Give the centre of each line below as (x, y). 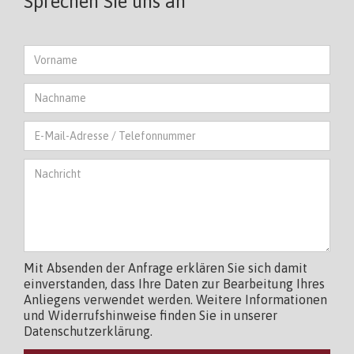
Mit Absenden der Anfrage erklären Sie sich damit (166, 267)
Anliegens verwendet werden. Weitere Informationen (175, 299)
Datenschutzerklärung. (88, 331)
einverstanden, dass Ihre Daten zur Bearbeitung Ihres (174, 283)
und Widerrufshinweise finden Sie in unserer (151, 315)
